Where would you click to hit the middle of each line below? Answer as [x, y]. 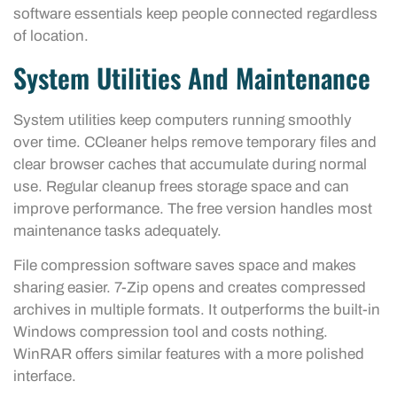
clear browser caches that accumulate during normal [190, 164]
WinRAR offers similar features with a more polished [189, 354]
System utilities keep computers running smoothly [183, 120]
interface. [45, 376]
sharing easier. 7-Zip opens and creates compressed [190, 287]
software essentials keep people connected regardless [195, 14]
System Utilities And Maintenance [192, 77]
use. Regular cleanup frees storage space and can [181, 186]
